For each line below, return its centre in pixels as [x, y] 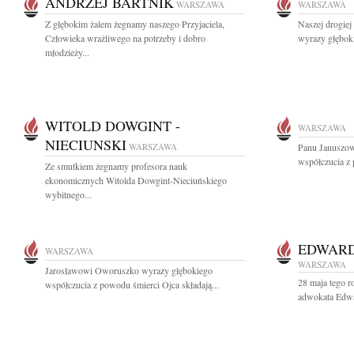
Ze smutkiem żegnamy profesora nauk [116, 166]
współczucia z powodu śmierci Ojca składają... [132, 284]
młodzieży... [67, 52]
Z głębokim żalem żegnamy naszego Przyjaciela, [135, 24]
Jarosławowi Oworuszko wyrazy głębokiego [129, 270]
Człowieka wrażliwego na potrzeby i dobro [125, 38]
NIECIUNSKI [86, 145]
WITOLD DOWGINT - [113, 126]
